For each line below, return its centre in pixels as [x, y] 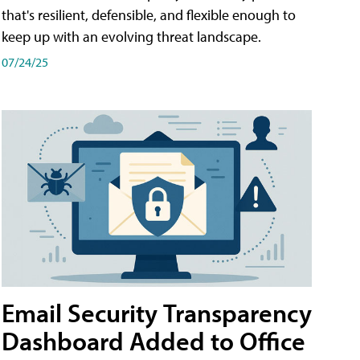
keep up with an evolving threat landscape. [131, 37]
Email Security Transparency [157, 313]
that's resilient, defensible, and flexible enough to [149, 15]
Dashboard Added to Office [153, 341]
